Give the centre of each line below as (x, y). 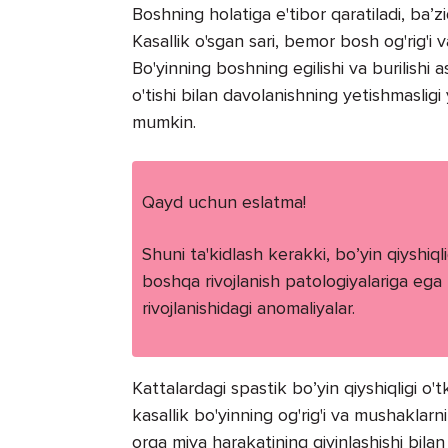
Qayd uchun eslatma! (224, 202)
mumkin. (164, 122)
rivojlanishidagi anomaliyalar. (248, 308)
